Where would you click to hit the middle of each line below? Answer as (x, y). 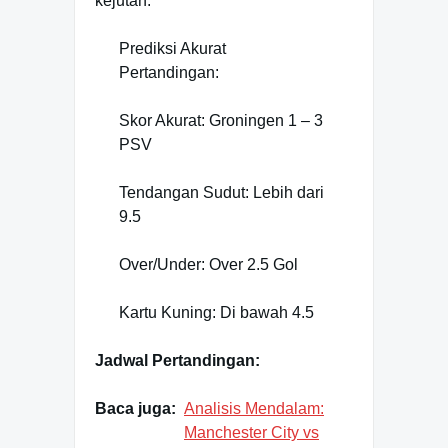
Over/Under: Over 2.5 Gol (208, 265)
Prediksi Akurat (172, 49)
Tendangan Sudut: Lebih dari (221, 193)
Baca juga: (135, 409)
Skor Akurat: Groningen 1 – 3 (221, 121)
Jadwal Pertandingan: (177, 361)
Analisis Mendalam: (254, 409)
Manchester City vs (251, 433)
